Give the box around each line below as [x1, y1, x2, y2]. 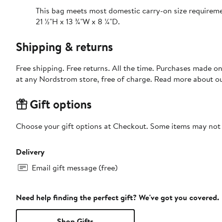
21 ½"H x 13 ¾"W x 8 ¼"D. [36, 15, 120, 27]
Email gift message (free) [32, 162, 117, 173]
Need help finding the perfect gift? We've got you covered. [16, 191, 219, 203]
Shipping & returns [16, 38, 113, 55]
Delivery [16, 146, 45, 157]
